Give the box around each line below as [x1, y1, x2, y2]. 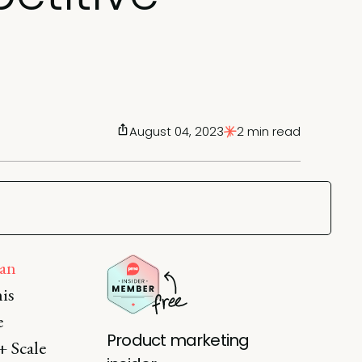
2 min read [237, 123, 301, 140]
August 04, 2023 [129, 123, 224, 140]
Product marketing [107, 328, 250, 351]
